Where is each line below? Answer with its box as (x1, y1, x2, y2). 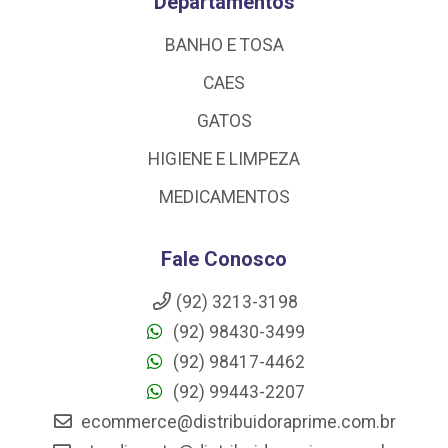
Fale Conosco (161, 247, 287, 272)
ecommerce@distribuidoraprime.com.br (77, 412, 396, 433)
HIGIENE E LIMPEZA (148, 149, 300, 170)
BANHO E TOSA (164, 35, 284, 56)
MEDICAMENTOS (158, 187, 290, 208)
